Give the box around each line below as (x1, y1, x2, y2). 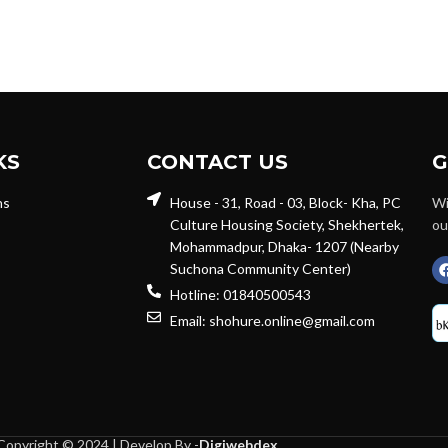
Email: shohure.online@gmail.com (169, 312, 375, 329)
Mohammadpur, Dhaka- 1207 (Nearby (169, 238, 399, 255)
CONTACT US (147, 150, 288, 174)
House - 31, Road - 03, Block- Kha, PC (169, 194, 401, 211)
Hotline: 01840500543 (169, 286, 311, 303)
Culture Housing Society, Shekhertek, (169, 216, 404, 233)
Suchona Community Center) (169, 260, 351, 277)
